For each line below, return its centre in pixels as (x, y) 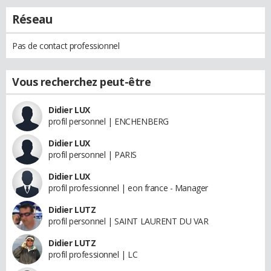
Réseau (32, 19)
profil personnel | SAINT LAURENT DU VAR (129, 221)
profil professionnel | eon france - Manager (128, 188)
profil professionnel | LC (93, 254)
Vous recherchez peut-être (82, 81)
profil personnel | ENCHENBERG (109, 121)
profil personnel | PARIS (93, 154)
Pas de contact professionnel (66, 45)
